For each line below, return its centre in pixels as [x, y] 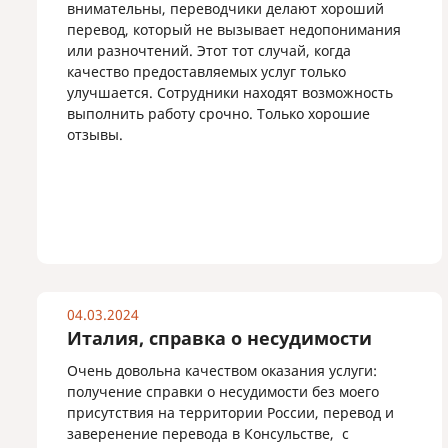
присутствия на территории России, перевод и [230, 412]
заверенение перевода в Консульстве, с [208, 433]
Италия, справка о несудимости [219, 338]
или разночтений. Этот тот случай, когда [209, 50]
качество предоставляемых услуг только [206, 71]
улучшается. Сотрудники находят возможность [230, 92]
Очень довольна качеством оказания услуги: [222, 370]
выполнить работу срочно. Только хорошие [218, 113]
